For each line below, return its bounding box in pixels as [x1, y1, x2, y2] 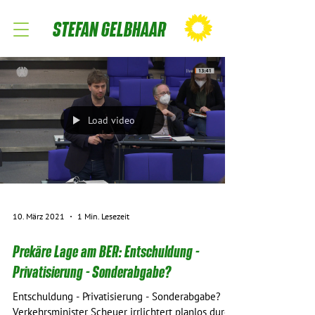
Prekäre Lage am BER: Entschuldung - [13, 243, 199, 260]
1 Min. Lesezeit [77, 211, 129, 221]
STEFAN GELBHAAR [53, 18, 166, 40]
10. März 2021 [13, 211, 65, 221]
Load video [88, 114, 135, 127]
